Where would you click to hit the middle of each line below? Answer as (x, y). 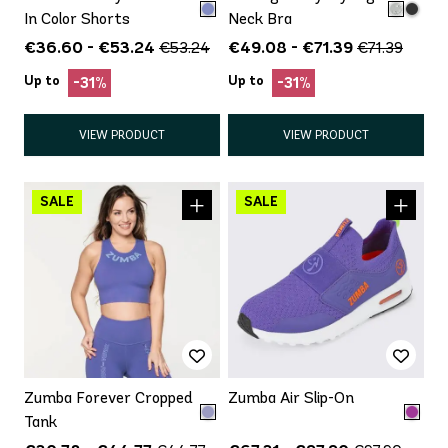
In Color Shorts (77, 18)
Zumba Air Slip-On (291, 397)
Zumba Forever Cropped (108, 397)
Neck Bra (260, 18)
